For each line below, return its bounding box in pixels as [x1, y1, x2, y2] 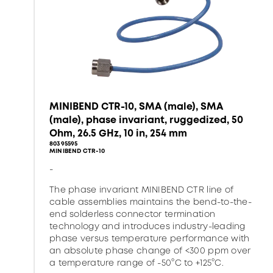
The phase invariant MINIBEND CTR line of [49, 183, 234, 196]
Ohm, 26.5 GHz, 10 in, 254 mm [49, 126, 187, 140]
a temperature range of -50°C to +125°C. [49, 257, 224, 269]
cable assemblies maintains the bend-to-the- [49, 196, 252, 208]
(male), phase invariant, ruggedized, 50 [49, 113, 243, 127]
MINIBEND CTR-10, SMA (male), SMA [49, 99, 223, 113]
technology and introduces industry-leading [49, 220, 246, 232]
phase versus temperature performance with [49, 232, 250, 244]
